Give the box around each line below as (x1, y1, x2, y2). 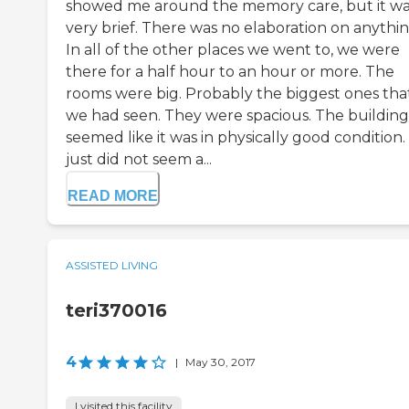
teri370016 (66, 299, 167, 322)
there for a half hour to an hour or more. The (66, 63, 394, 81)
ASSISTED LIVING (66, 258, 158, 273)
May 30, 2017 (185, 355, 256, 370)
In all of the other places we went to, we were (66, 41, 400, 59)
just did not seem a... (66, 151, 212, 169)
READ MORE (68, 188, 158, 204)
